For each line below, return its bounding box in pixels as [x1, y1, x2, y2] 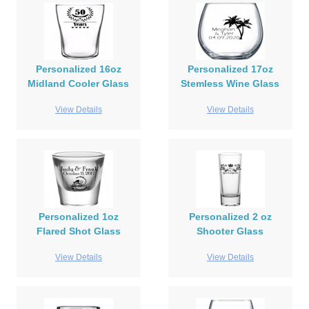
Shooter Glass [197, 226, 264, 237]
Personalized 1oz [38, 211, 119, 223]
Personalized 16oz [35, 63, 121, 75]
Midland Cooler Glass [28, 78, 130, 90]
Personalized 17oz [187, 63, 273, 75]
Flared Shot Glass [36, 226, 121, 237]
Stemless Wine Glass [181, 78, 280, 90]
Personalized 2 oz [188, 211, 272, 223]
